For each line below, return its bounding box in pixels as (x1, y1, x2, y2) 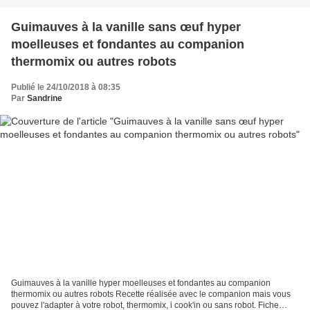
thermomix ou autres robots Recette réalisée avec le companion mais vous (11, 289, 116, 300)
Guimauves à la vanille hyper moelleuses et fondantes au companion (11, 278, 271, 289)
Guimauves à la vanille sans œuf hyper (11, 19, 241, 34)
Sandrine (27, 93, 62, 103)
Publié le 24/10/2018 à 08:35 (11, 82, 120, 92)
